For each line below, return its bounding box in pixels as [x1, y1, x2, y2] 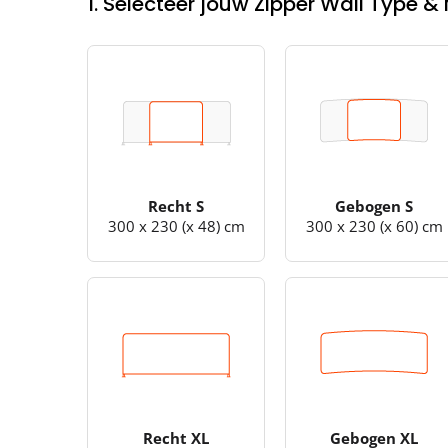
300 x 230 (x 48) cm [107, 215, 245, 236]
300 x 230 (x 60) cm [305, 215, 443, 236]
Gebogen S [335, 195, 414, 216]
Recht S [148, 195, 205, 216]
